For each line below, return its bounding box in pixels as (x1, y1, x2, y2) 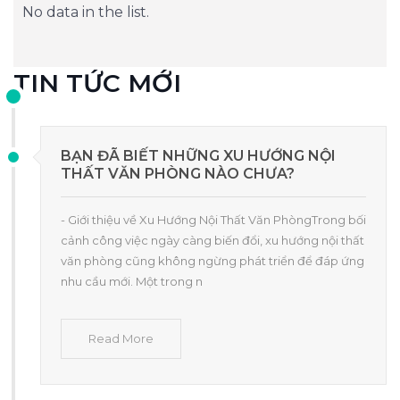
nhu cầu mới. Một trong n (61, 273, 203, 288)
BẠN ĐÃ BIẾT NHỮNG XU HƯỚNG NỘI (61, 146, 336, 164)
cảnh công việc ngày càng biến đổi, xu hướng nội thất (61, 232, 364, 247)
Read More (88, 330, 154, 346)
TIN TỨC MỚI (13, 67, 181, 98)
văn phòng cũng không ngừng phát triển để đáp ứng (61, 253, 364, 268)
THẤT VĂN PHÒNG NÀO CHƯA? (61, 164, 295, 182)
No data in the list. (22, 3, 149, 21)
